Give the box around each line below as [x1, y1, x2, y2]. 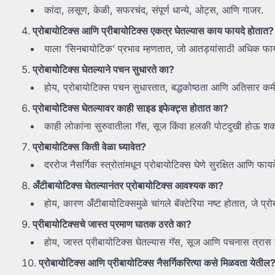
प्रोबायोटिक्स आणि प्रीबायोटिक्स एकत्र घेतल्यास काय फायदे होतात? [33, 25, 274, 37]
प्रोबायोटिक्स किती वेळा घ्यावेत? [33, 141, 146, 153]
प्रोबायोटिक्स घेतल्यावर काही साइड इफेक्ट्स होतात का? [33, 102, 228, 115]
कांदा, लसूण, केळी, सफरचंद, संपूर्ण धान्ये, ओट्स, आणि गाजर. [44, 4, 264, 17]
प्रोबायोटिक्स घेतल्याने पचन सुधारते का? [33, 63, 174, 76]
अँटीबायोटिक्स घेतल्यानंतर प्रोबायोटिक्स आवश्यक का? [33, 179, 223, 192]
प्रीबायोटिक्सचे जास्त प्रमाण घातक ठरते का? [33, 218, 192, 231]
